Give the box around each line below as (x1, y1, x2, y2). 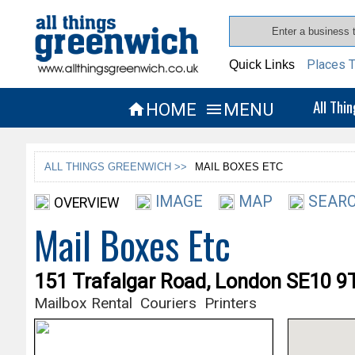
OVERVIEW (53, 194, 120, 211)
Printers (204, 293, 257, 312)
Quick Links (229, 58, 296, 71)
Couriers (139, 293, 197, 312)
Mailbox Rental (33, 293, 132, 312)
